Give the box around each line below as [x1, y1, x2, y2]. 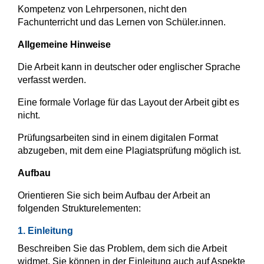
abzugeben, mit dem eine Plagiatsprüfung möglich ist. [18, 146, 243, 156]
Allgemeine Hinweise [18, 39, 111, 50]
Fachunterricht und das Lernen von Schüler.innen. [18, 17, 228, 28]
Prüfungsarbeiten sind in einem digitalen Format [18, 133, 218, 143]
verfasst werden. [18, 75, 88, 85]
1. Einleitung [18, 226, 73, 236]
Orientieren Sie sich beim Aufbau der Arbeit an [18, 190, 210, 201]
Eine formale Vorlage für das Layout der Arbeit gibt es [18, 97, 239, 108]
